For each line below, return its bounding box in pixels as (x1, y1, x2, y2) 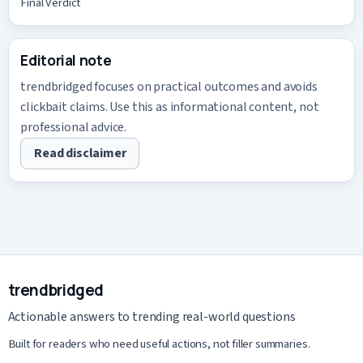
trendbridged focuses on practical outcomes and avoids (20, 77, 318, 96)
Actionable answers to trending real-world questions (7, 308, 296, 327)
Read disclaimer (33, 144, 126, 163)
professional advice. (20, 117, 127, 136)
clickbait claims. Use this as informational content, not (20, 97, 319, 116)
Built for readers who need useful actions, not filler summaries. (7, 335, 310, 352)
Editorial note (20, 50, 112, 70)
